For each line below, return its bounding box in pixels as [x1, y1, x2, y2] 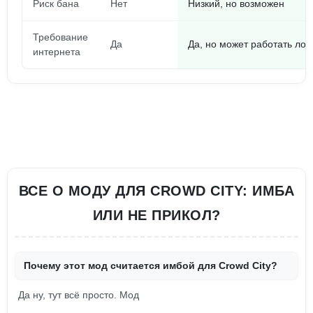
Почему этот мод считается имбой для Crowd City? [24, 260, 277, 271]
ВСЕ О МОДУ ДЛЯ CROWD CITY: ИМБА [18, 183, 295, 198]
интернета [33, 46, 80, 57]
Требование [33, 31, 88, 43]
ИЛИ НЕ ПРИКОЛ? [92, 208, 221, 223]
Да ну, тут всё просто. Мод [18, 289, 139, 300]
